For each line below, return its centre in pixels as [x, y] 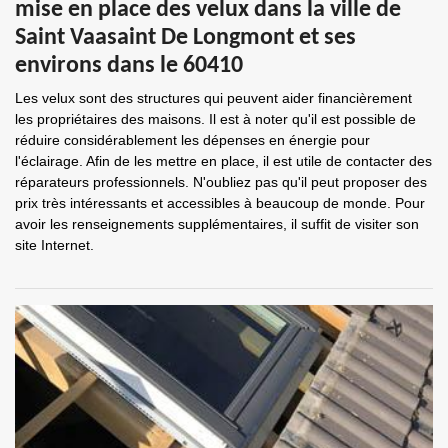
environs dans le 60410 [129, 66]
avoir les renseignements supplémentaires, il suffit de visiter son [217, 224]
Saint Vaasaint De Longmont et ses [185, 38]
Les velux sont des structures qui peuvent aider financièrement [213, 98]
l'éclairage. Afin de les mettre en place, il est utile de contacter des [223, 161]
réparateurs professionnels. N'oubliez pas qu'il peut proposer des [221, 182]
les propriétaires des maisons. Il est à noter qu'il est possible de [215, 119]
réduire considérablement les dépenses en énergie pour [192, 140]
